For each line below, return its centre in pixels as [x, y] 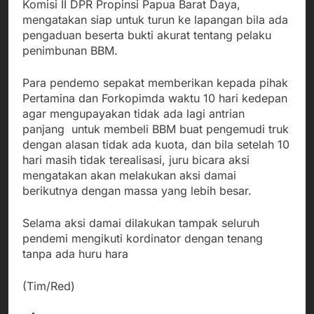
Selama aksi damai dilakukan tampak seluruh [141, 223]
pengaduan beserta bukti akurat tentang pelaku [147, 35]
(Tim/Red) [49, 286]
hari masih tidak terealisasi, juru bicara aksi [136, 159]
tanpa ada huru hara [75, 253]
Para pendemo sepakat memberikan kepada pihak [155, 82]
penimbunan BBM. [70, 50]
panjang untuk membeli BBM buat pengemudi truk [156, 129]
